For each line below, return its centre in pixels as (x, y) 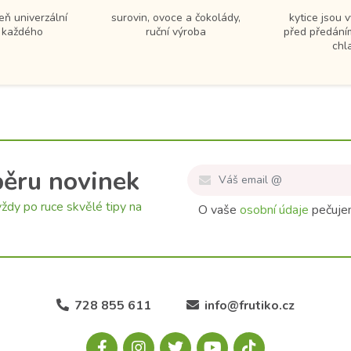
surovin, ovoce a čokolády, (175, 18)
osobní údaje (274, 210)
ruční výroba (175, 32)
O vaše (219, 210)
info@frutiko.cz (250, 306)
